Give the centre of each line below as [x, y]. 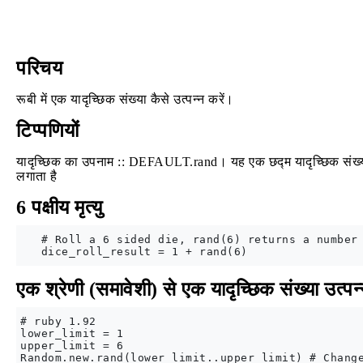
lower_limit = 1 [72, 333]
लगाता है [37, 176]
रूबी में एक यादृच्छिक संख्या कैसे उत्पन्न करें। [125, 99]
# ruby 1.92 [58, 321]
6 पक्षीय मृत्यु [60, 207]
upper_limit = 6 [72, 346]
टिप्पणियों [48, 130]
